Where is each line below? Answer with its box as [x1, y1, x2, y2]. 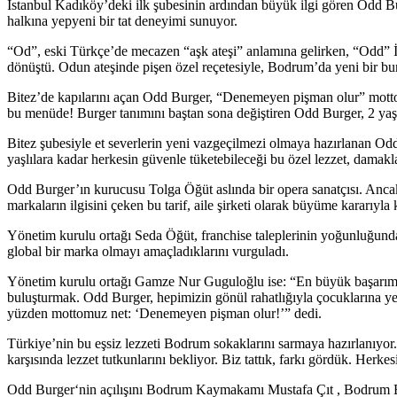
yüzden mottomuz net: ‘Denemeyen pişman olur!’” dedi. [7, 306, 322, 322]
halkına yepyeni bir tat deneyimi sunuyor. [7, 13, 237, 29]
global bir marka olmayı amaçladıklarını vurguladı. [7, 244, 289, 260]
